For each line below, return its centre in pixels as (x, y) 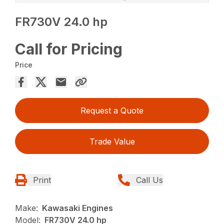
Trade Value (112, 142)
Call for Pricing (69, 49)
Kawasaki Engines (78, 208)
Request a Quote (112, 111)
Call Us (149, 180)
